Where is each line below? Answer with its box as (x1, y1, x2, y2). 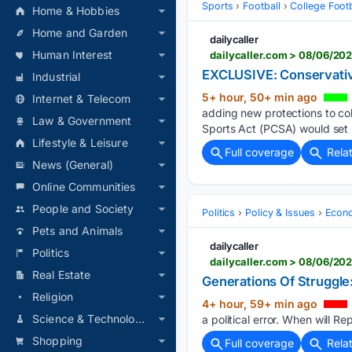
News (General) (32, 158, 113, 171)
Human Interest (32, 48, 112, 61)
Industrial (32, 70, 81, 83)
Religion (32, 290, 74, 303)
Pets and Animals (32, 224, 123, 237)
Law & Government (32, 114, 132, 127)
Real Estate (32, 268, 91, 281)
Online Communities (32, 180, 136, 193)
